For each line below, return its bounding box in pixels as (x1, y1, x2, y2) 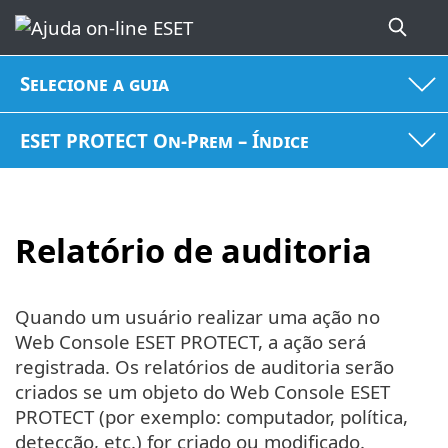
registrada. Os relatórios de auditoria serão (15, 353, 394, 379)
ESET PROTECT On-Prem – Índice (20, 127, 310, 153)
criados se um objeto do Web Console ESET (15, 378, 390, 404)
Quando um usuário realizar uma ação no (15, 303, 380, 329)
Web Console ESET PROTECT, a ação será (15, 328, 366, 354)
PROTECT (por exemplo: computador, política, (15, 403, 408, 429)
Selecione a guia (20, 71, 170, 97)
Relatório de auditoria (15, 228, 372, 274)
